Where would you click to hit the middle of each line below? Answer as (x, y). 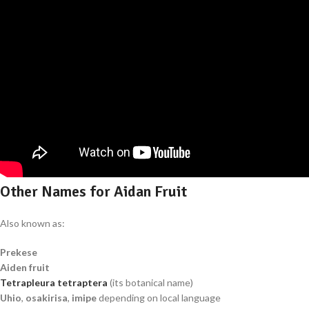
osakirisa (47, 298)
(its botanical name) (150, 283)
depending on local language (159, 298)
